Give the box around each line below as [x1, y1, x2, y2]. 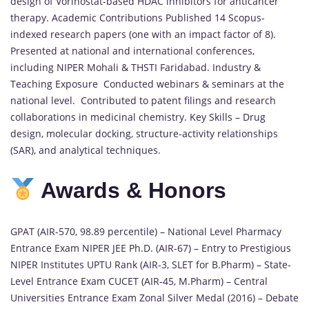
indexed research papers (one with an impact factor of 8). [10, 27, 276, 41]
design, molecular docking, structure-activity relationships [10, 126, 278, 140]
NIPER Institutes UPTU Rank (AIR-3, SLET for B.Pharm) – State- [10, 257, 291, 271]
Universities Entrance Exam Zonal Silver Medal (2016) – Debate [10, 290, 299, 304]
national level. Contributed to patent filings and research [10, 93, 276, 107]
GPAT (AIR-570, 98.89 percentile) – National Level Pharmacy [10, 224, 281, 238]
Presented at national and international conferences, [10, 43, 255, 57]
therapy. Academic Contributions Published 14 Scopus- [10, 10, 265, 24]
